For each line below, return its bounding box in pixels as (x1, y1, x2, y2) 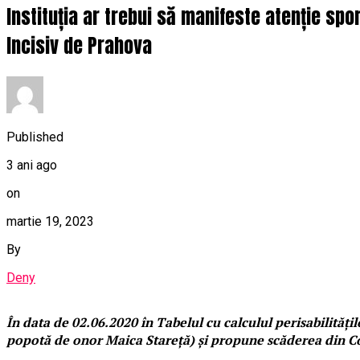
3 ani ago (6, 157, 57, 173)
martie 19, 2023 (6, 213, 94, 229)
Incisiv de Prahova (6, 31, 152, 61)
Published (6, 129, 63, 145)
